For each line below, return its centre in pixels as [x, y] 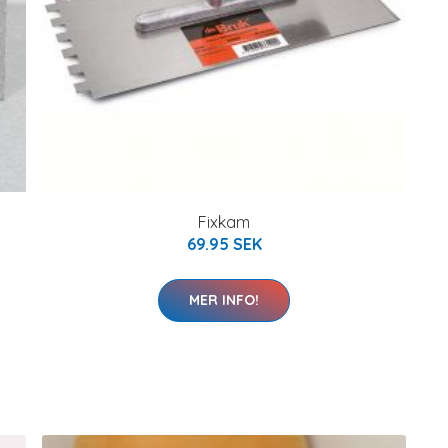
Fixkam [224, 221]
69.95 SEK [224, 243]
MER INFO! [224, 299]
